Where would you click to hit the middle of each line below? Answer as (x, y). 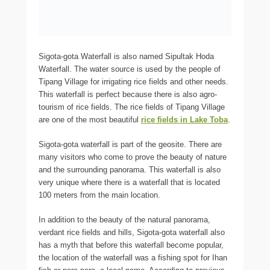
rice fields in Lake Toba (184, 120)
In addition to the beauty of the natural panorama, (124, 220)
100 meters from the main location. (99, 195)
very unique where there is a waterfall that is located (129, 183)
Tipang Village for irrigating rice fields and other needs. (133, 82)
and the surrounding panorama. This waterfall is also (130, 170)
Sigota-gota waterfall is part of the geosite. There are (130, 145)
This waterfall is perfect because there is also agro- (128, 95)
